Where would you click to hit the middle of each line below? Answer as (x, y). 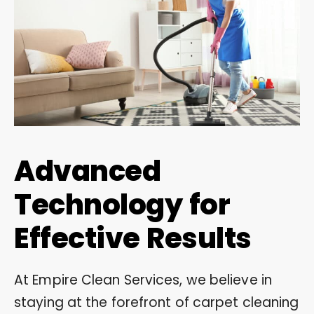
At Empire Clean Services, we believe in (143, 280)
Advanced (87, 171)
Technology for (122, 204)
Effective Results (133, 238)
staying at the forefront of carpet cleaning (157, 302)
